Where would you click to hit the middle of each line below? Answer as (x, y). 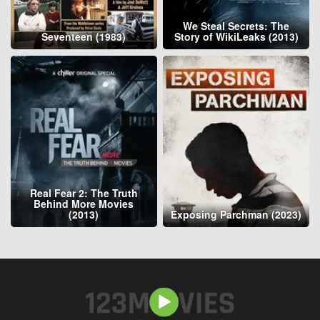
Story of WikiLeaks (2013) (236, 37)
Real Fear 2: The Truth (84, 192)
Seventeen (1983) (84, 37)
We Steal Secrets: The (236, 26)
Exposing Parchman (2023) (236, 214)
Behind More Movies (84, 203)
